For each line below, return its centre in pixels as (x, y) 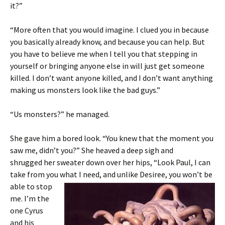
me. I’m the (30, 198)
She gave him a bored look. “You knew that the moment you (112, 138)
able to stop (31, 186)
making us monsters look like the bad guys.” (85, 90)
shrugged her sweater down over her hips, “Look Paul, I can (110, 162)
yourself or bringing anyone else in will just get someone (107, 66)
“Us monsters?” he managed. (60, 114)
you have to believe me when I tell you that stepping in (104, 54)
